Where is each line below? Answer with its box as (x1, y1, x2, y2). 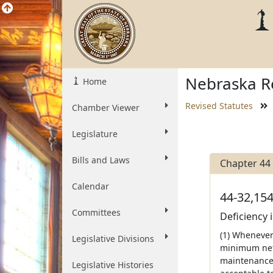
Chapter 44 (219, 157, 271, 170)
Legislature (72, 128, 118, 140)
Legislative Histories (72, 259, 154, 271)
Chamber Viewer (72, 102, 140, 113)
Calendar (72, 180, 109, 192)
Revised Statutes (185, 100, 253, 112)
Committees (72, 207, 121, 218)
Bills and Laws (72, 154, 130, 166)
